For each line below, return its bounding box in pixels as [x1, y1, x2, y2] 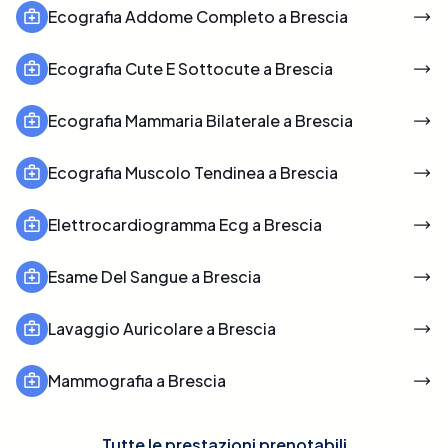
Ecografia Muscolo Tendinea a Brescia [48, 161, 338, 183]
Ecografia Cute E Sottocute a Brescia [48, 57, 333, 79]
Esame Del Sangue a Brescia [48, 265, 261, 287]
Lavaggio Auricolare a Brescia [48, 317, 276, 339]
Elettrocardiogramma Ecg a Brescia [48, 213, 322, 235]
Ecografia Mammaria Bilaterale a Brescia [48, 109, 353, 131]
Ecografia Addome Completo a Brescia [48, 5, 348, 27]
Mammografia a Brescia [48, 369, 226, 391]
